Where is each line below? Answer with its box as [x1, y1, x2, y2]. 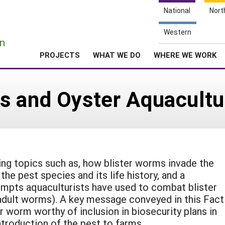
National [164, 6, 190, 15]
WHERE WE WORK [154, 50, 216, 60]
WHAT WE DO [93, 50, 141, 60]
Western [164, 27, 191, 37]
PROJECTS [40, 50, 80, 60]
